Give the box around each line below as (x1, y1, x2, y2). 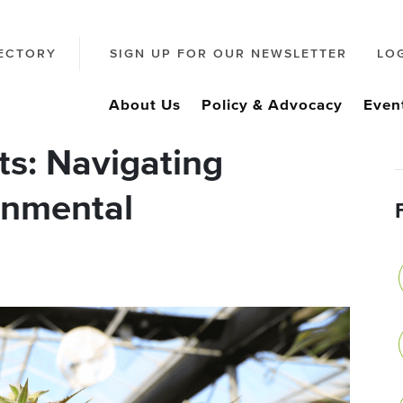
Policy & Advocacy (201, 98, 343, 113)
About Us (109, 98, 181, 113)
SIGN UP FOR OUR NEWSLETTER (110, 48, 347, 61)
